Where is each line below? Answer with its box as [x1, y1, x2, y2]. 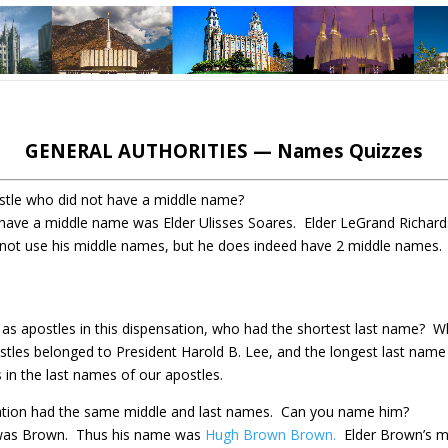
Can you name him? [281, 402, 410, 421]
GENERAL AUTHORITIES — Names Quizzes [25, 138, 423, 163]
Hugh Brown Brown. [205, 425, 337, 444]
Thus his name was [76, 425, 206, 444]
